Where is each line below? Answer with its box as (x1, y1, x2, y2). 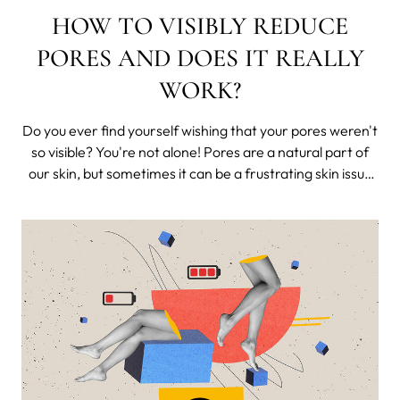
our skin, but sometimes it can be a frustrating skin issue (28, 163, 372, 182)
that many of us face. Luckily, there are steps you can (35, 185, 365, 204)
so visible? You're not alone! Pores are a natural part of (31, 142, 369, 161)
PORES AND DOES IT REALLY (36, 42, 364, 73)
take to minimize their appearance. (90, 206, 310, 225)
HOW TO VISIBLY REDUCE (52, 10, 348, 41)
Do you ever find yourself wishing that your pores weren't (22, 121, 378, 139)
